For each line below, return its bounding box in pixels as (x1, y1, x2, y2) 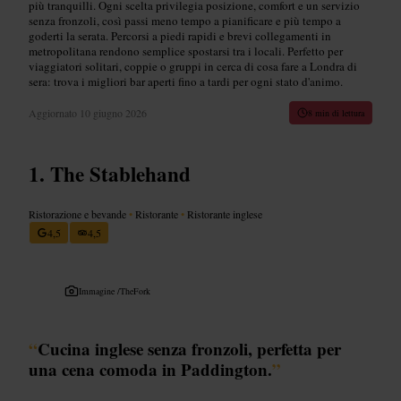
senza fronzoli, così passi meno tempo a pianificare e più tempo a (29, 12, 341, 29)
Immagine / (79, 284, 120, 297)
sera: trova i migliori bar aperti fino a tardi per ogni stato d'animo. (29, 73, 343, 90)
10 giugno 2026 (80, 105, 147, 120)
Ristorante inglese (184, 206, 262, 221)
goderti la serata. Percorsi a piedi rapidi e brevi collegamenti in (29, 27, 331, 44)
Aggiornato (29, 105, 80, 120)
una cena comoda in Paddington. (29, 356, 272, 381)
